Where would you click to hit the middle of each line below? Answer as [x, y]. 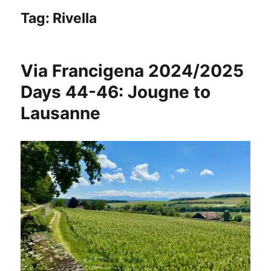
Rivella [75, 18]
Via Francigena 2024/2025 [132, 71]
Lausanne [61, 113]
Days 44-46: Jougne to [116, 92]
